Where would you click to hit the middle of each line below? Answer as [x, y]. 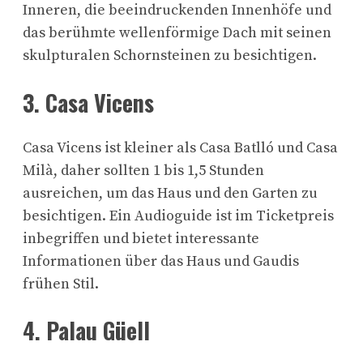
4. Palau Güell [86, 331]
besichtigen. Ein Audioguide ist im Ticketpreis [178, 216]
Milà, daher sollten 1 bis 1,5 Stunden [143, 170]
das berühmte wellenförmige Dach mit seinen [177, 33]
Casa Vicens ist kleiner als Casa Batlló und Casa [180, 147]
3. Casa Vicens [88, 102]
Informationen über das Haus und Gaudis [161, 261]
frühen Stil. [61, 284]
